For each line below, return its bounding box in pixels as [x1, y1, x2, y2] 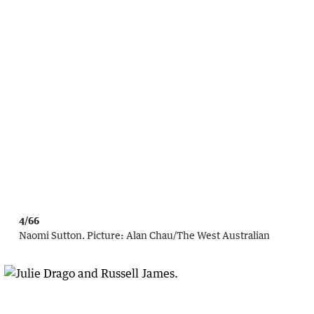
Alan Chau [126, 229, 173, 242]
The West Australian [177, 229, 270, 242]
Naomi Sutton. [19, 229, 85, 242]
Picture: [85, 229, 126, 242]
